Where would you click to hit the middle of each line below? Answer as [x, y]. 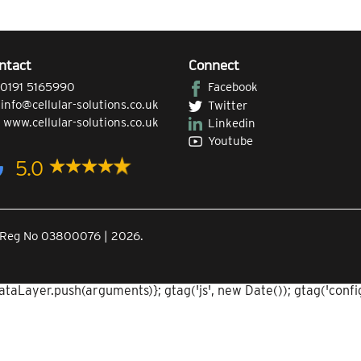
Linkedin [232, 123]
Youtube [230, 141]
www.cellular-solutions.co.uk [81, 123]
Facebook [233, 87]
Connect [214, 67]
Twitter [228, 105]
